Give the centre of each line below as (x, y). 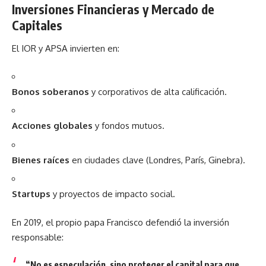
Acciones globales (52, 126)
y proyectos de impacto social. (113, 194)
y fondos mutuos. (129, 126)
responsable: (38, 237)
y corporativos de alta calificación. (158, 91)
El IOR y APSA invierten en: (66, 48)
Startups (31, 194)
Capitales (37, 25)
